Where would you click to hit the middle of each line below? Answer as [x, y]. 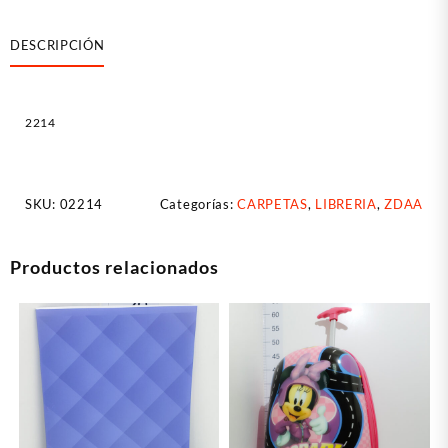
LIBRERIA [346, 203]
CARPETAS [272, 203]
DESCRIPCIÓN [57, 45]
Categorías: [198, 203]
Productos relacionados [114, 266]
